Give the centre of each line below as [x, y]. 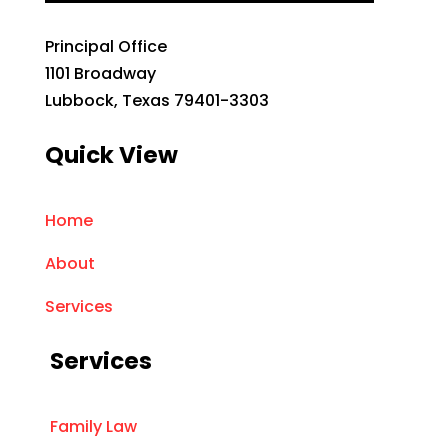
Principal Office [105, 47]
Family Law [93, 427]
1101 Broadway [100, 74]
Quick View [111, 155]
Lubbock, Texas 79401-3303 [156, 101]
